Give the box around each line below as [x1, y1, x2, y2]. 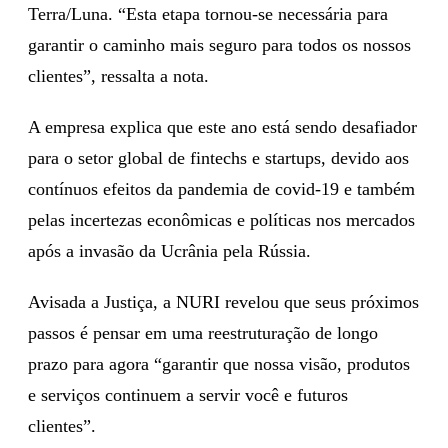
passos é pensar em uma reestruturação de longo [28, 322, 378, 343]
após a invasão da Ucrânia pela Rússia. [28, 240, 311, 261]
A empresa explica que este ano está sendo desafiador [28, 116, 417, 137]
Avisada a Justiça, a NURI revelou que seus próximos [28, 291, 419, 312]
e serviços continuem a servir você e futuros [28, 384, 348, 405]
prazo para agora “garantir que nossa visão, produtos [28, 353, 410, 374]
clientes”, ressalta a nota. [28, 65, 209, 86]
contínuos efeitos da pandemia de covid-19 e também [28, 178, 415, 199]
